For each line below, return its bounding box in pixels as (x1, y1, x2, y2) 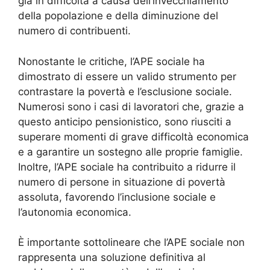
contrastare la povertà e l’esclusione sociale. (18, 85, 232, 98)
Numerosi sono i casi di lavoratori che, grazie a (18, 100, 244, 113)
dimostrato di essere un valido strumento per (18, 70, 236, 83)
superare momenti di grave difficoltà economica (18, 130, 249, 143)
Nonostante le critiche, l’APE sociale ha (18, 55, 205, 67)
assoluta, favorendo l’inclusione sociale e (18, 190, 216, 203)
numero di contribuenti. (18, 25, 131, 37)
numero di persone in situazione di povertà (18, 175, 225, 188)
